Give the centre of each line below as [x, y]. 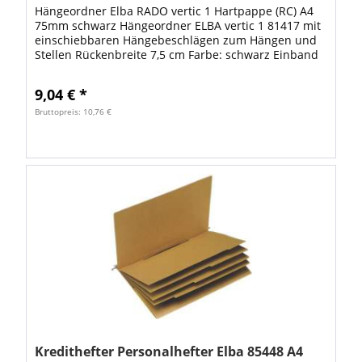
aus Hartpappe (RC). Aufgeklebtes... [131, 69]
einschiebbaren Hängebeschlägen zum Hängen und [176, 40]
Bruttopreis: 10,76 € [74, 112]
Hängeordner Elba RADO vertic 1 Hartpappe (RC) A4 [175, 11]
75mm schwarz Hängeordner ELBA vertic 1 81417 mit [178, 26]
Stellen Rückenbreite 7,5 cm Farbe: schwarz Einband [177, 55]
